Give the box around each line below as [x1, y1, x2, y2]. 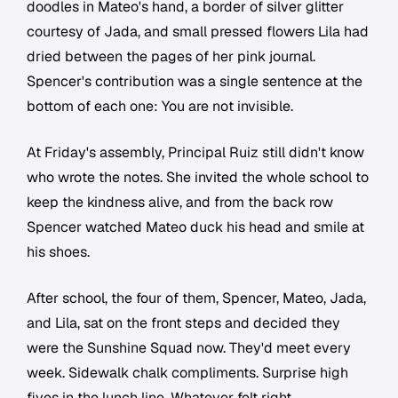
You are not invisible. [162, 97, 293, 116]
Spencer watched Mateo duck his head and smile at [27, 218, 364, 237]
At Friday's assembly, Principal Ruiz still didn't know [27, 143, 364, 163]
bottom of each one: [27, 97, 162, 116]
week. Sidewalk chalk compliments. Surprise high [27, 363, 348, 383]
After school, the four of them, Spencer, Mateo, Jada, [27, 289, 366, 308]
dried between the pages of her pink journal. [27, 47, 315, 67]
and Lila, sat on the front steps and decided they [27, 314, 340, 333]
